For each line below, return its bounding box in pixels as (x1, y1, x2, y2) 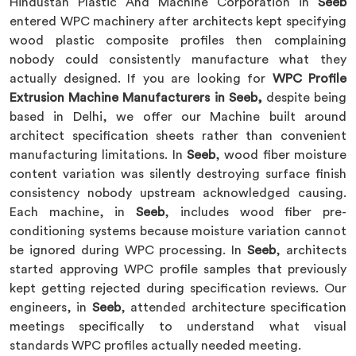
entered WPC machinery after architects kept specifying (10, 15, 346, 28)
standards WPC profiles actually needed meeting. (10, 339, 301, 352)
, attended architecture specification (120, 301, 347, 314)
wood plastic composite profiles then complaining (10, 34, 346, 47)
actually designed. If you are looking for (10, 72, 273, 85)
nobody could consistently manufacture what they (10, 53, 346, 66)
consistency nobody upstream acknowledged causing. (10, 187, 346, 199)
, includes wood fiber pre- (164, 206, 347, 219)
